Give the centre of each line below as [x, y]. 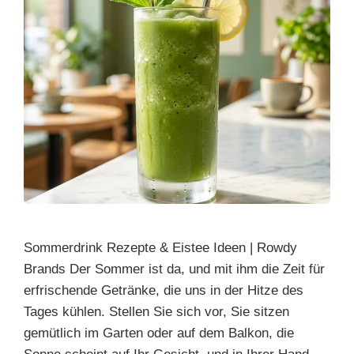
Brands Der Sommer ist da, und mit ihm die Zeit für [174, 269]
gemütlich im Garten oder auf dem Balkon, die [159, 333]
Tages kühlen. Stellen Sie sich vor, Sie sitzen [156, 311]
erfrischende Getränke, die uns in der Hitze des [164, 290]
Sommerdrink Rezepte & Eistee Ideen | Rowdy [160, 247]
